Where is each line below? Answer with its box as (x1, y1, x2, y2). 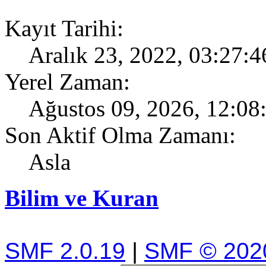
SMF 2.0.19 (5, 237, 125, 264)
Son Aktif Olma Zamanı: (5, 122, 236, 148)
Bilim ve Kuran (5, 185, 159, 211)
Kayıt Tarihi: (5, 15, 123, 41)
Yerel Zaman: (5, 68, 130, 94)
